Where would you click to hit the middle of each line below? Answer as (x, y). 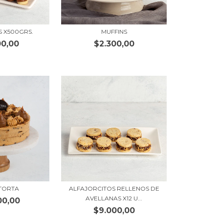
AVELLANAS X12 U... (114, 198)
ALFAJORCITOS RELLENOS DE (114, 188)
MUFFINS (114, 31)
